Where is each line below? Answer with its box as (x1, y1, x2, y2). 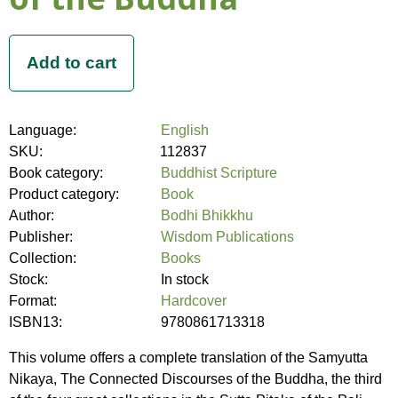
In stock (161, 271, 210, 287)
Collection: (9, 250, 80, 266)
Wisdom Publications (161, 228, 295, 244)
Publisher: (9, 228, 76, 244)
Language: (9, 122, 80, 138)
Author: (9, 207, 58, 223)
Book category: (9, 164, 107, 180)
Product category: (9, 186, 123, 202)
